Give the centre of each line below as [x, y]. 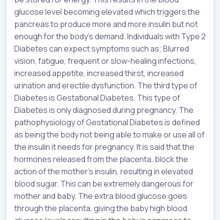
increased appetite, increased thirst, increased [99, 73]
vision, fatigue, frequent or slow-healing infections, [105, 61]
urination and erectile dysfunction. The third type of [106, 85]
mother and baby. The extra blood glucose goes [101, 196]
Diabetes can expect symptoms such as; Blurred [102, 48]
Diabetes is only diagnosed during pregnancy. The [104, 110]
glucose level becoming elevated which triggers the [107, 12]
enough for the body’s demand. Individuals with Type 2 [110, 36]
